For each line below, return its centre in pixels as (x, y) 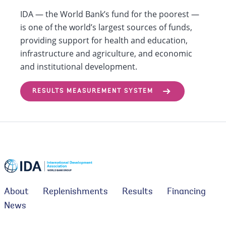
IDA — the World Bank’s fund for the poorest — (110, 14)
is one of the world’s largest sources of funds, (106, 27)
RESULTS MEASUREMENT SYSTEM (93, 91)
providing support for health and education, (104, 40)
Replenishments (75, 192)
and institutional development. (79, 66)
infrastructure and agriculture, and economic (106, 53)
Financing (186, 192)
